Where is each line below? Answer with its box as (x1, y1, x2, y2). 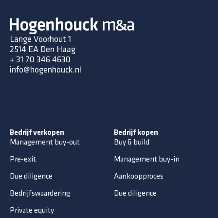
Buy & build (114, 138, 149, 147)
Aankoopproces (114, 172, 163, 182)
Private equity (10, 206, 54, 216)
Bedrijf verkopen (10, 129, 64, 137)
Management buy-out (10, 138, 80, 147)
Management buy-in (114, 155, 180, 164)
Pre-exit (10, 155, 36, 164)
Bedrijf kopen (114, 129, 158, 137)
